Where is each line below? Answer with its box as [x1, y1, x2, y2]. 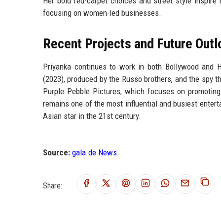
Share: [43, 181, 62, 190]
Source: [43, 147, 70, 157]
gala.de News [72, 147, 117, 157]
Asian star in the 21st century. [43, 110, 141, 121]
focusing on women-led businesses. [43, 7, 161, 18]
